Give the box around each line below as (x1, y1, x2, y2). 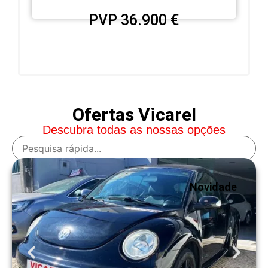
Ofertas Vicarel (72, 103, 196, 125)
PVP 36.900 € (89, 11, 179, 29)
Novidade (190, 180, 237, 193)
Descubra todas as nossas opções (42, 123, 226, 136)
